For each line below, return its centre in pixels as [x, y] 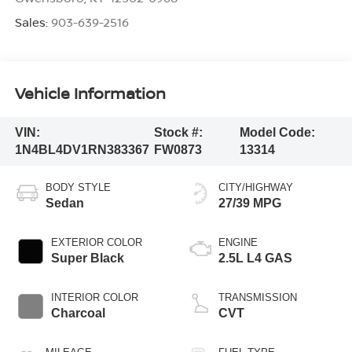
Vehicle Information [90, 93]
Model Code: [278, 132]
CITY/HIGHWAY [256, 187]
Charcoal [78, 313]
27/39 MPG [250, 203]
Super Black [87, 258]
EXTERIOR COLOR [96, 242]
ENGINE [238, 242]
